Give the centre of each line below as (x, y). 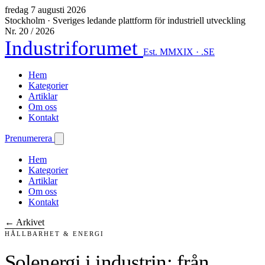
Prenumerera (30, 138)
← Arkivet (25, 222)
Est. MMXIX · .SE (179, 52)
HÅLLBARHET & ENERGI (55, 234)
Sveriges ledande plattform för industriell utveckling (149, 20)
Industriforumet (74, 48)
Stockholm (25, 20)
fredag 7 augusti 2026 (45, 10)
